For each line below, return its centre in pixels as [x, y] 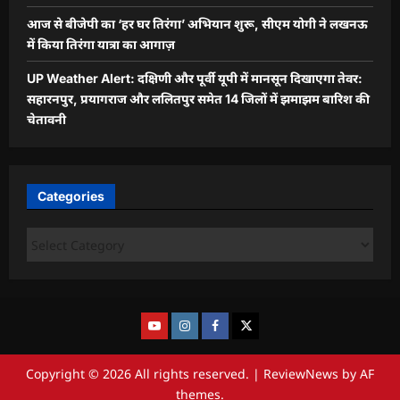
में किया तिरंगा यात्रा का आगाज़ [101, 45]
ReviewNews [301, 374]
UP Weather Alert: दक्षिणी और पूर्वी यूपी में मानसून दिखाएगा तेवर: [195, 79]
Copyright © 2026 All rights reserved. [139, 374]
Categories [71, 196]
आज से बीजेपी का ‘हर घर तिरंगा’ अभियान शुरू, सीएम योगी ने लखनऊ [197, 24]
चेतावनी [46, 120]
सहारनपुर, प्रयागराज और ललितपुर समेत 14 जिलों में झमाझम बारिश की [198, 99]
